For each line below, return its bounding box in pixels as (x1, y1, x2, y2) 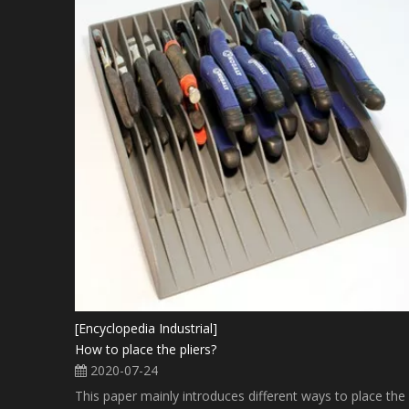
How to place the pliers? (75, 340, 216, 358)
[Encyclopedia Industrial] (75, 319, 217, 337)
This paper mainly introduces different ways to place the (75, 386, 405, 404)
